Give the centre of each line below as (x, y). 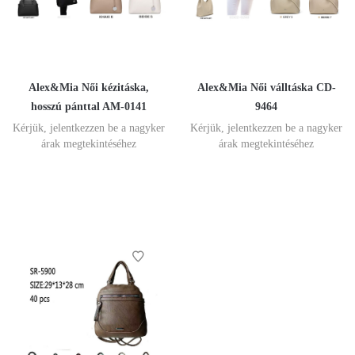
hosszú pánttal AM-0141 (89, 107)
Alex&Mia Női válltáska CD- (266, 88)
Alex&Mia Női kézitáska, (89, 88)
